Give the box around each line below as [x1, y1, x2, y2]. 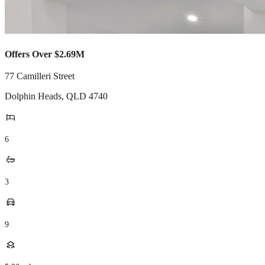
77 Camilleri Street [5, 71, 75, 81]
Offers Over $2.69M [5, 49, 85, 59]
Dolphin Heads [5, 91, 62, 101]
